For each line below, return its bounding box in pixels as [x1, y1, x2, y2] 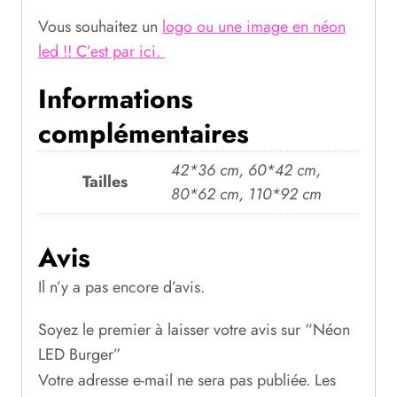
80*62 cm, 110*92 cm [171, 182, 322, 206]
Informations [38, 79, 193, 118]
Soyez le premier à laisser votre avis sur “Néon [38, 317, 350, 341]
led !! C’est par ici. [38, 39, 165, 63]
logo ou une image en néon [162, 14, 346, 38]
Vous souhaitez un [38, 14, 162, 38]
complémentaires [38, 113, 249, 152]
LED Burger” [38, 342, 121, 366]
